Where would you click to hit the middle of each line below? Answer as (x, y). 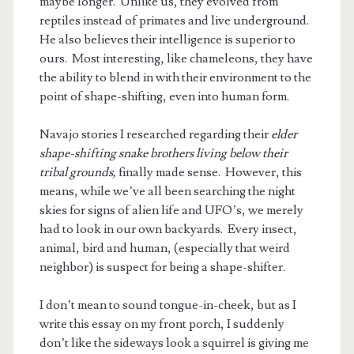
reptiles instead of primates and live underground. (175, 21)
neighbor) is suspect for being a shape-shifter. (162, 267)
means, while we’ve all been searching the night (167, 192)
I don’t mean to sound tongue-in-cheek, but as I (168, 305)
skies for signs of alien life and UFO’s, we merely (171, 211)
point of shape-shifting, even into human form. (164, 97)
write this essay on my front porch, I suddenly (162, 324)
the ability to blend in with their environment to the (175, 78)
